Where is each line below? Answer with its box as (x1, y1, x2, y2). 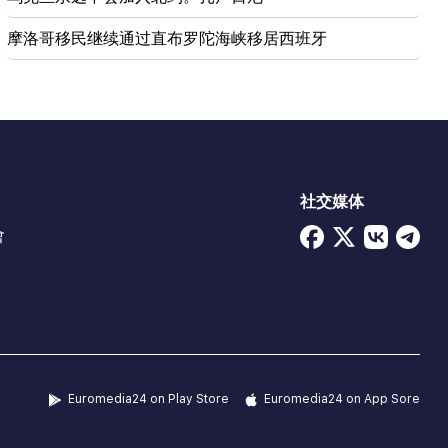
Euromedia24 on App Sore (264, 392, 420, 407)
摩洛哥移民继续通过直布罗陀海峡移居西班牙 (6, 29, 327, 49)
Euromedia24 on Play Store (68, 392, 229, 407)
